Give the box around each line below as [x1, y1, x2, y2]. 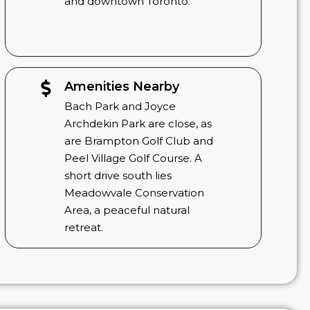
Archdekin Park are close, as [64, 117, 212, 131]
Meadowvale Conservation [64, 186, 205, 200]
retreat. [64, 221, 104, 235]
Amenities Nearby [64, 79, 180, 95]
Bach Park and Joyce [64, 100, 176, 113]
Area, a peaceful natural [64, 203, 190, 217]
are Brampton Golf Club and [64, 134, 214, 148]
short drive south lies [64, 169, 172, 183]
